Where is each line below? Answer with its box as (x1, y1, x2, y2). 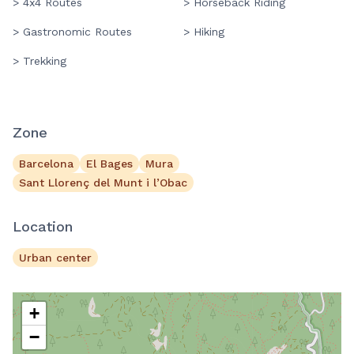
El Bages (86, 157, 133, 171)
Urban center (19, 251, 92, 265)
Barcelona (19, 157, 73, 171)
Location (13, 218, 73, 235)
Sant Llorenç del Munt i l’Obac (19, 176, 187, 190)
